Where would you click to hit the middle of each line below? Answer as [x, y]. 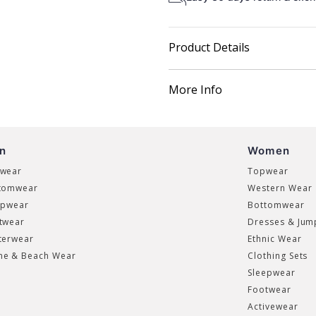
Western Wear [280, 188]
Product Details [209, 47]
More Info [195, 90]
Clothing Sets [278, 256]
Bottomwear [276, 205]
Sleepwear [271, 273]
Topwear [268, 171]
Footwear [269, 290]
